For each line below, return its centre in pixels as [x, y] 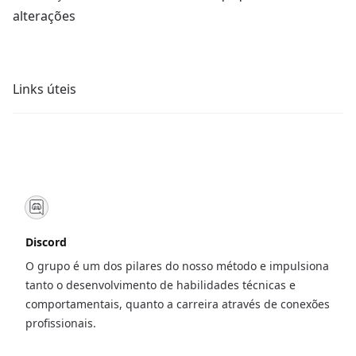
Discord [46, 242]
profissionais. [61, 323]
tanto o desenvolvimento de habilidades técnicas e [161, 285]
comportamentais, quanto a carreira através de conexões [178, 304]
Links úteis [44, 89]
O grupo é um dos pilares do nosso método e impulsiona [177, 266]
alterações [44, 16]
